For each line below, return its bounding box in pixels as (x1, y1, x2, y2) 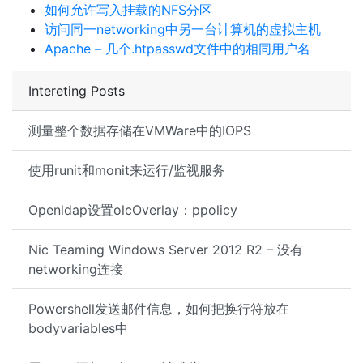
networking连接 (28, 261, 123, 277)
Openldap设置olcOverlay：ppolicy (28, 202, 237, 218)
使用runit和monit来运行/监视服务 (28, 162, 225, 178)
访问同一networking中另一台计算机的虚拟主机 (45, 21, 321, 37)
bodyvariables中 (28, 320, 128, 336)
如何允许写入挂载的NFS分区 (45, 2, 212, 18)
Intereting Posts (28, 83, 125, 99)
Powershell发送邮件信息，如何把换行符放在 (28, 301, 289, 317)
